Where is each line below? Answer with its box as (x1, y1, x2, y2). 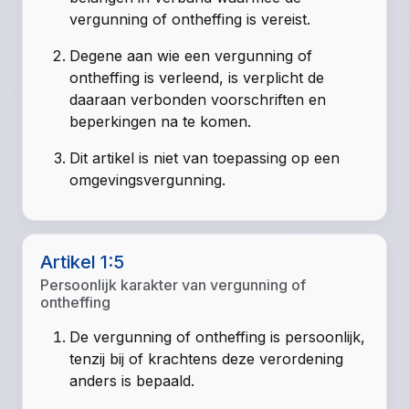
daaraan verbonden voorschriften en (69, 89, 327, 109)
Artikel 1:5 (40, 251, 125, 274)
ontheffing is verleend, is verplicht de (69, 68, 325, 87)
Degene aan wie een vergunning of (69, 46, 313, 65)
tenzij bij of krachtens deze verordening (69, 350, 344, 369)
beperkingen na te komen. (69, 111, 252, 131)
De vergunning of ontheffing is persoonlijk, (69, 328, 366, 347)
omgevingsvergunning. (69, 170, 226, 189)
